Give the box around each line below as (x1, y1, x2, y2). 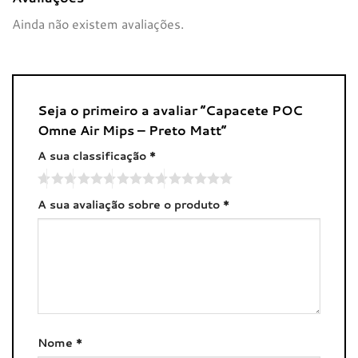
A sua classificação (38, 146, 149, 164)
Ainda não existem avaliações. (12, 14, 184, 33)
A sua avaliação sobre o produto (38, 196, 223, 213)
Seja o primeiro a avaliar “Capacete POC (38, 100, 303, 119)
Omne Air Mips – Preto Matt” (38, 120, 229, 139)
